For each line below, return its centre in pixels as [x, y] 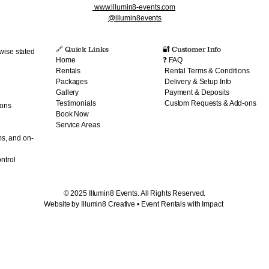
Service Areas [78, 125]
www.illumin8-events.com [134, 7]
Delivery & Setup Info [197, 81]
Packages [72, 81]
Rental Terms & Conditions [206, 71]
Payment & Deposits [196, 92]
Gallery [68, 92]
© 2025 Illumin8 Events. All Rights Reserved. [134, 193]
